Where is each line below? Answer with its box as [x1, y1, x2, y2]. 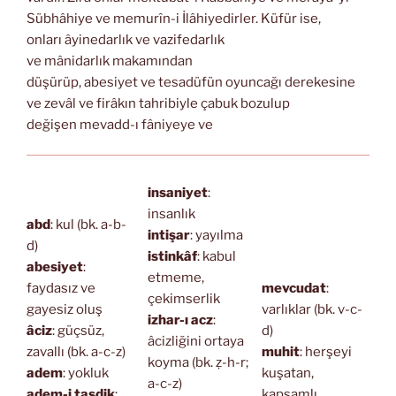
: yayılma [189, 226, 243, 243]
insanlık [147, 205, 195, 222]
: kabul [196, 247, 236, 264]
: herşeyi [299, 343, 352, 360]
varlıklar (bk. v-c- [261, 301, 362, 317]
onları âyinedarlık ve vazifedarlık [27, 31, 225, 48]
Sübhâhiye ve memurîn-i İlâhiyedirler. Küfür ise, [27, 10, 321, 27]
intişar [147, 226, 190, 243]
